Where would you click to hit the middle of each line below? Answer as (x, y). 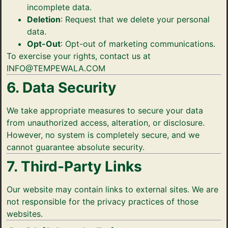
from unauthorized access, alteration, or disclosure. (106, 123)
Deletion (44, 19)
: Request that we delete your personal (135, 19)
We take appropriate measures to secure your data (105, 110)
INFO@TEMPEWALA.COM (56, 68)
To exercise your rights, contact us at (79, 56)
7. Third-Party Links (74, 166)
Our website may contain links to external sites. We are (112, 189)
